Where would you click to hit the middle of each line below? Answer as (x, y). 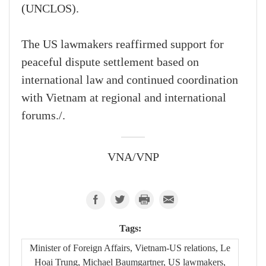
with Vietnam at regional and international (124, 98)
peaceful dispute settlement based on (110, 63)
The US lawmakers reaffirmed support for (123, 45)
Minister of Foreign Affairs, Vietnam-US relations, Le (130, 248)
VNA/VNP (133, 158)
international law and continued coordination (130, 80)
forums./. (43, 116)
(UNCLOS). (50, 9)
